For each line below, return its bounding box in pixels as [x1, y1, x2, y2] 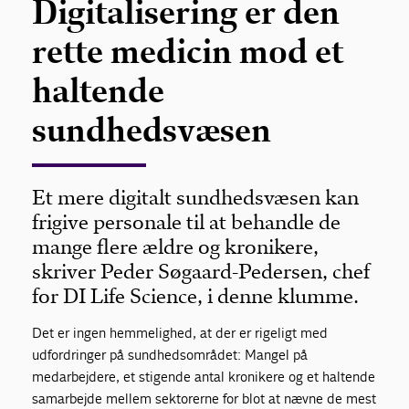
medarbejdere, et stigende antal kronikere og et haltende [32, 367, 376, 385]
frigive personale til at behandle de [32, 209, 341, 235]
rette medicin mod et [32, 30, 344, 72]
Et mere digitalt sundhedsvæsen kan [32, 184, 360, 210]
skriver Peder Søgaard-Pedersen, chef [32, 258, 371, 284]
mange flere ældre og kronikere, [32, 234, 320, 259]
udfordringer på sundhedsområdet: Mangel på [32, 345, 309, 363]
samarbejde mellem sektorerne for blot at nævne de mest [32, 389, 377, 407]
